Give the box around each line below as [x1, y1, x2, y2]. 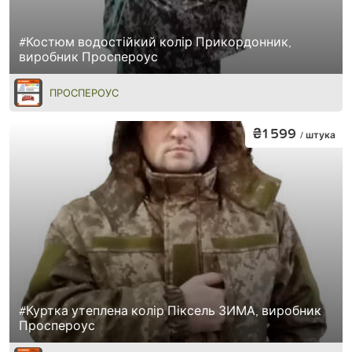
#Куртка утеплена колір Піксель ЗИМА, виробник [19, 302, 321, 320]
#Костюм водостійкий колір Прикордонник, [19, 32, 291, 50]
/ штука [300, 128, 335, 142]
